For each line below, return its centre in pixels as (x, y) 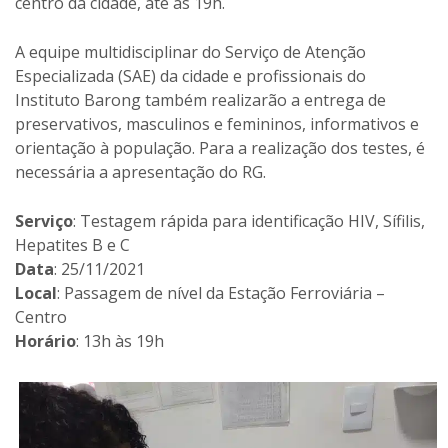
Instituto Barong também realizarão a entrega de (200, 99)
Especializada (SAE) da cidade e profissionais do (190, 75)
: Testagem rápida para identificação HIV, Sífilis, (249, 220)
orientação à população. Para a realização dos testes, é (220, 147)
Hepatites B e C (72, 244)
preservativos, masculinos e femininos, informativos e (217, 123)
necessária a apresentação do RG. (140, 171)
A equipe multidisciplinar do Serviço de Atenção (190, 51)
